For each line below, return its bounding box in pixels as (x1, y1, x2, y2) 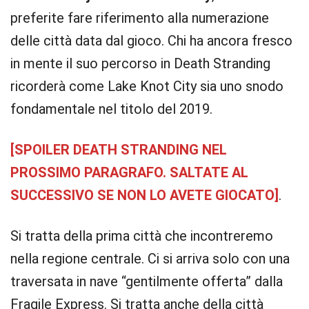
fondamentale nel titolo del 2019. (10, 101, 212, 117)
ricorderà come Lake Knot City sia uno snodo (10, 78, 283, 94)
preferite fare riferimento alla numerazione (10, 10, 269, 26)
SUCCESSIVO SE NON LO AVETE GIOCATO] (10, 187, 279, 203)
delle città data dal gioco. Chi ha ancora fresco (10, 32, 292, 49)
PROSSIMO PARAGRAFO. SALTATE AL (10, 164, 248, 181)
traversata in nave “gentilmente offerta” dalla (10, 273, 283, 290)
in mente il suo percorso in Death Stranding (10, 55, 270, 72)
